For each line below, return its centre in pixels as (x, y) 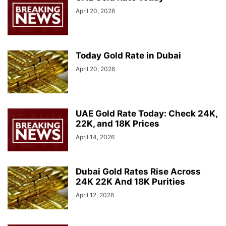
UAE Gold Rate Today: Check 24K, (147, 114)
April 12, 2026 (95, 195)
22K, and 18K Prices (118, 124)
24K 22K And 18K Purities (130, 182)
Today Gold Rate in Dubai (128, 55)
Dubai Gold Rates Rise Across (138, 172)
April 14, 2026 (95, 137)
